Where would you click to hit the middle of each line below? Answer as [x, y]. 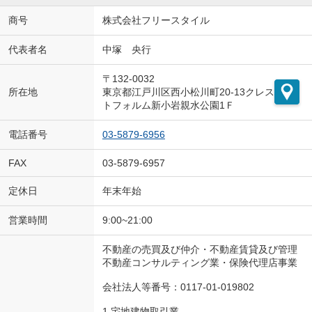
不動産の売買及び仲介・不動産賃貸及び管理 [200, 249]
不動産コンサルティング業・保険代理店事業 [200, 262]
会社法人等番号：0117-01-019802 [178, 287]
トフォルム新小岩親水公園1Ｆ [168, 105]
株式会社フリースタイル [156, 20]
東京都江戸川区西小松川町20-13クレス [188, 92]
